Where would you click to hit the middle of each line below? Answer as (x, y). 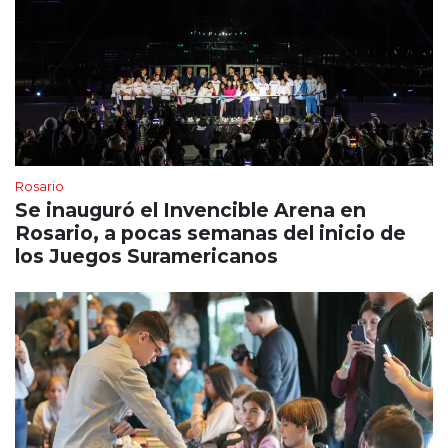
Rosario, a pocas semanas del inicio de (210, 233)
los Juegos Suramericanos (146, 256)
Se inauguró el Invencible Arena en (190, 210)
